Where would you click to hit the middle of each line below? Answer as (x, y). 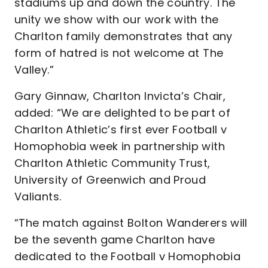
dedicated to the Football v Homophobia (128, 256)
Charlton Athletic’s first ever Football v (121, 130)
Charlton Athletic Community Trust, (112, 163)
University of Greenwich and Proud (110, 180)
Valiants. (39, 197)
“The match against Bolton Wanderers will (131, 223)
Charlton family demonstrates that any (124, 36)
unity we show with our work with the (117, 19)
